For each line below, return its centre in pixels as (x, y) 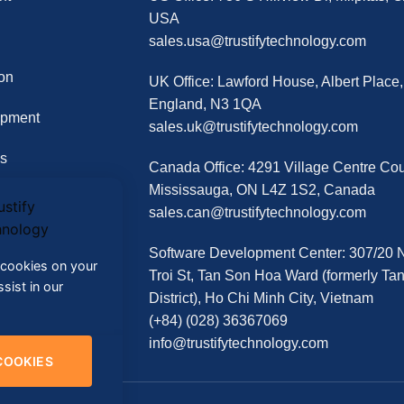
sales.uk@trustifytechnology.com (253, 126)
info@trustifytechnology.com (239, 343)
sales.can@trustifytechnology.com (257, 212)
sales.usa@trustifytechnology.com (257, 41)
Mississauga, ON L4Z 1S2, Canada (262, 189)
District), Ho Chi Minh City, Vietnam (261, 298)
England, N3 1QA (205, 104)
